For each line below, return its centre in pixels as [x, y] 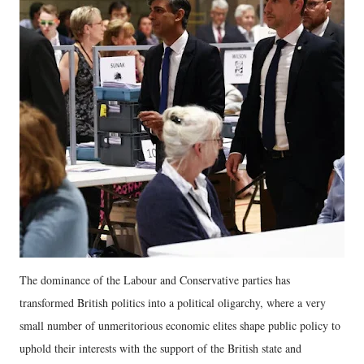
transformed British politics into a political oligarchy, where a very [173, 302]
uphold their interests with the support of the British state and [160, 348]
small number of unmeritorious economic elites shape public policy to [180, 325]
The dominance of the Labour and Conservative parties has [155, 279]
